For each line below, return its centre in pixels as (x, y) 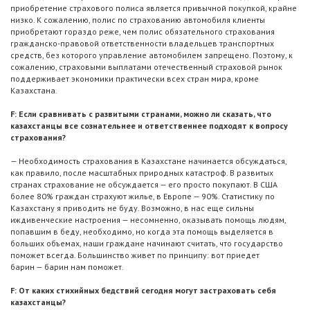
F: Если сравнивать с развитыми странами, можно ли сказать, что (141, 114)
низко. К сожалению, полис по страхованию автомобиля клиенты (138, 20)
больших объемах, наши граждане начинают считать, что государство (147, 244)
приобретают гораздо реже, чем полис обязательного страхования (143, 32)
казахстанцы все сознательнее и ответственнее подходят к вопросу (149, 126)
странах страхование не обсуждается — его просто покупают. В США (144, 185)
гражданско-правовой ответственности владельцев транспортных (142, 44)
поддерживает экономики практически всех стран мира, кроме (135, 79)
